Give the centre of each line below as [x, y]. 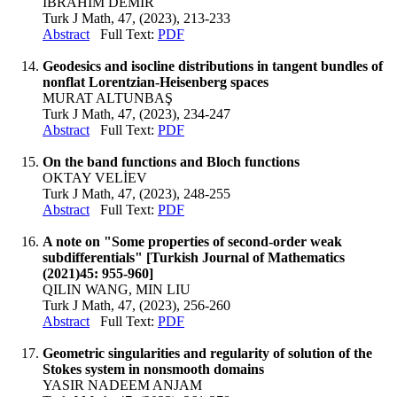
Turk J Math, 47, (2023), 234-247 [136, 113]
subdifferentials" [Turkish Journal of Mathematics [194, 257]
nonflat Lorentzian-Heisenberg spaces [156, 82]
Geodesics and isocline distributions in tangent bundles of [213, 66]
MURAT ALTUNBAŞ [108, 97]
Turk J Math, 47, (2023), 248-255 [136, 193]
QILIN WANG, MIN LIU [117, 289]
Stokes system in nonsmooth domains [153, 369]
